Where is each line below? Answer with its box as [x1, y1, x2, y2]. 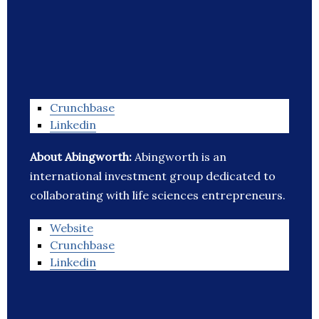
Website [50, 221, 93, 236]
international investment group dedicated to [30, 169, 276, 184]
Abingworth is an [135, 150, 226, 164]
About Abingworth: [30, 150, 135, 164]
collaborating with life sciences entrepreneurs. [30, 188, 286, 203]
